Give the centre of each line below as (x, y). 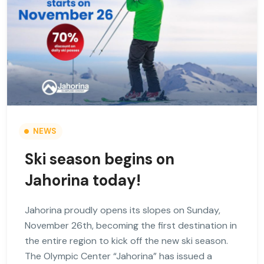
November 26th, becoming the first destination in (131, 226)
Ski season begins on (100, 159)
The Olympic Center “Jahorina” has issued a (118, 256)
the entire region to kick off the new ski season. (126, 241)
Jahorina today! (83, 181)
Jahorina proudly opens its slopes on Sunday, (123, 210)
